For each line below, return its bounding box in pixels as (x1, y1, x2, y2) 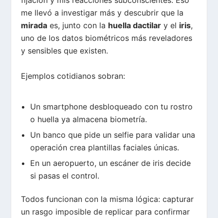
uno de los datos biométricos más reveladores (21, 33, 193, 43)
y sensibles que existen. (21, 46, 109, 56)
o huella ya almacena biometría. (30, 114, 147, 124)
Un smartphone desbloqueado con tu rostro (30, 101, 193, 111)
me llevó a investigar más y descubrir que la (21, 8, 184, 18)
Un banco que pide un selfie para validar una (30, 129, 195, 140)
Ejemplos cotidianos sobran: (21, 71, 126, 81)
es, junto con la (47, 20, 109, 31)
